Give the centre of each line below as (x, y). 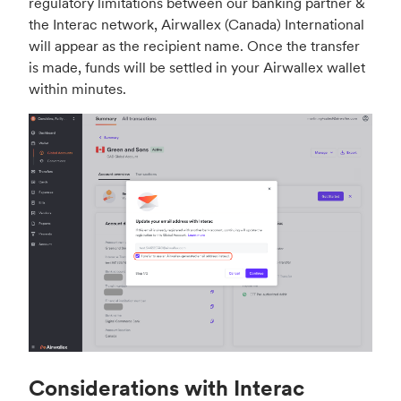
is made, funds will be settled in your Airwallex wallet (197, 67)
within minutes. (77, 88)
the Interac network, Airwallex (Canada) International (196, 24)
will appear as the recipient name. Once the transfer (194, 45)
